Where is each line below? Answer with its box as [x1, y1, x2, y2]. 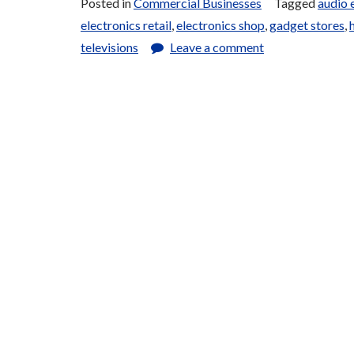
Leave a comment [170, 40, 264, 55]
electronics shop [176, 17, 265, 33]
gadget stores [269, 17, 345, 33]
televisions [81, 40, 138, 55]
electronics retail [81, 17, 171, 33]
